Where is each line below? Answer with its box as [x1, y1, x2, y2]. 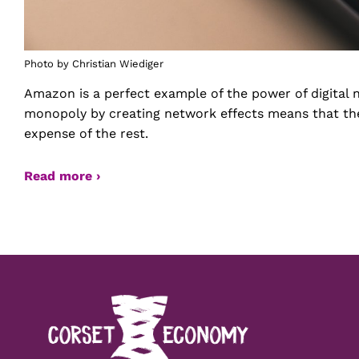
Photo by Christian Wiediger [24, 58, 163, 71]
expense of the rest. [24, 126, 148, 142]
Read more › [24, 168, 100, 184]
